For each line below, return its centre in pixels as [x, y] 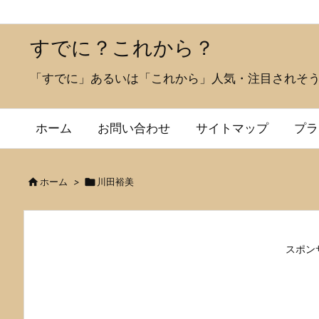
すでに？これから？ [122, 48]
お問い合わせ [134, 128]
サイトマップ [232, 128]
